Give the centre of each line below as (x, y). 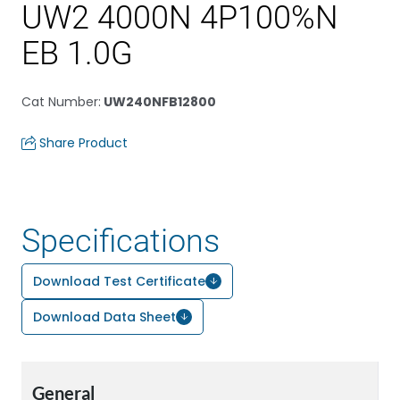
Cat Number (60, 102)
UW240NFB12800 (158, 102)
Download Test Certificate (119, 281)
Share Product (83, 143)
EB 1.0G (77, 54)
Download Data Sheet (104, 317)
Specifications (121, 241)
